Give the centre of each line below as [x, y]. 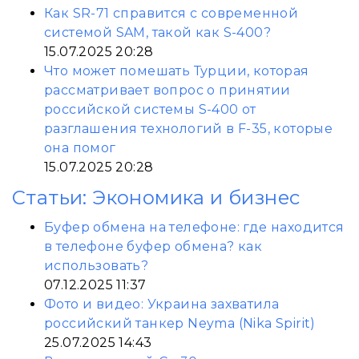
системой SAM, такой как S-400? [157, 32]
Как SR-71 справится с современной [171, 13]
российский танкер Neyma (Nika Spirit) [180, 323]
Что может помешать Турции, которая [177, 71]
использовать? [97, 266]
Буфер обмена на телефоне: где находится [194, 227]
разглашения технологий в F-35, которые [189, 129]
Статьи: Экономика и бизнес [156, 198]
